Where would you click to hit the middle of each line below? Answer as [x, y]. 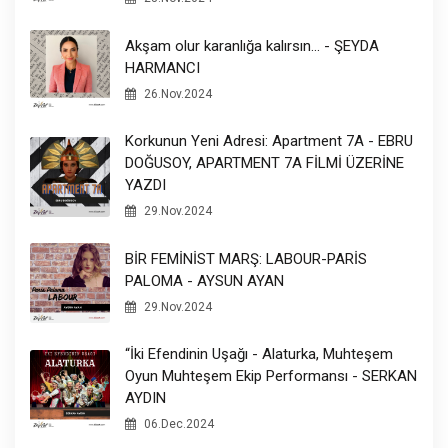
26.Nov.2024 [176, 93]
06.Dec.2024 [177, 424]
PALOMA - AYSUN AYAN [204, 280]
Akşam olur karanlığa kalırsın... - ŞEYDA [252, 45]
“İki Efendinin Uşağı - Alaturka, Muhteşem [259, 354]
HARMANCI [162, 67]
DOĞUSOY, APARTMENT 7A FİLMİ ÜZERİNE [264, 163]
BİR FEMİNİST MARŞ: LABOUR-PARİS [246, 258]
